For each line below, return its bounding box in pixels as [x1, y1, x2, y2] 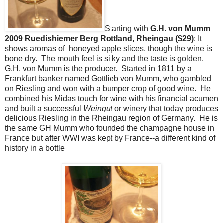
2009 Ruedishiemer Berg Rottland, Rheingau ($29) [5, 34, 194, 43]
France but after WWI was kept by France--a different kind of [5, 133, 215, 142]
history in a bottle [5, 143, 65, 152]
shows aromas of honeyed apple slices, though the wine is [5, 44, 212, 53]
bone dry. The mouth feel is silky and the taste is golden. [5, 54, 204, 63]
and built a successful [5, 104, 83, 112]
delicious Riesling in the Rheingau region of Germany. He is [5, 113, 218, 122]
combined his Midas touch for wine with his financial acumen [5, 94, 218, 103]
